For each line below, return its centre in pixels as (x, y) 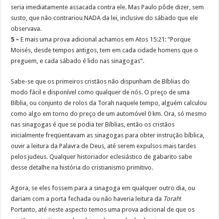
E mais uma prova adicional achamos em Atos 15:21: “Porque (105, 40)
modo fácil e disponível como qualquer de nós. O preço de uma (100, 92)
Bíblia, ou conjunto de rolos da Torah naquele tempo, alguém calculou (109, 103)
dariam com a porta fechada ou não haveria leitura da (87, 199)
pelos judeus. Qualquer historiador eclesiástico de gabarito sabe (102, 157)
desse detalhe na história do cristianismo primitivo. (82, 168)
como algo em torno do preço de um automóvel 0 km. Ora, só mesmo (109, 114)
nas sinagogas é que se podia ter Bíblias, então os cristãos (93, 125)
